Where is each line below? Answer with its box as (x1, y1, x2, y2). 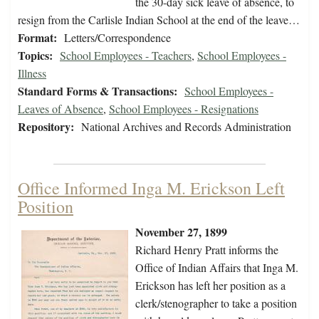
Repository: (18, 118, 74, 135)
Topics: (18, 47, 53, 64)
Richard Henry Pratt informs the (135, 242, 278, 258)
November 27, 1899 (135, 224, 227, 241)
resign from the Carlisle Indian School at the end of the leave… (18, 12, 300, 28)
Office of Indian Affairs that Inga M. (135, 260, 298, 276)
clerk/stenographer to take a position (135, 296, 297, 311)
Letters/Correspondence (64, 30, 171, 46)
